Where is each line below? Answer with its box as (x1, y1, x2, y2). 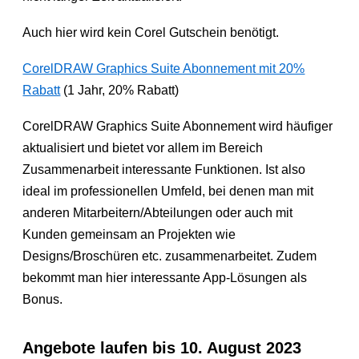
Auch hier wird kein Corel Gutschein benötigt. (22, 25, 280, 39)
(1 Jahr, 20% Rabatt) (60, 83, 179, 97)
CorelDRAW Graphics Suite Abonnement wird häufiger (22, 119, 333, 133)
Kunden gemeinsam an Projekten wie (22, 227, 236, 241)
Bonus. (22, 292, 63, 306)
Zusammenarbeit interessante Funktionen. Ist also (22, 162, 306, 176)
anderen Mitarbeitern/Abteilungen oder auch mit (22, 205, 293, 220)
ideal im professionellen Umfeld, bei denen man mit (22, 184, 314, 198)
